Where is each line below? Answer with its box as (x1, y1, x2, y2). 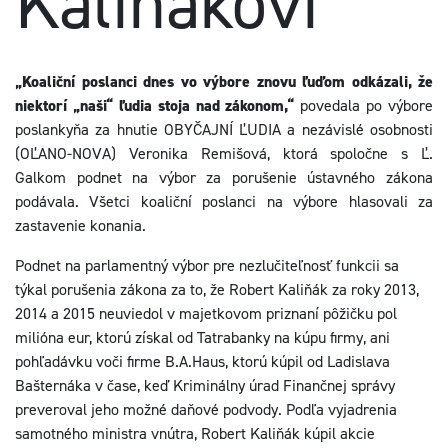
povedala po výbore (294, 95, 433, 116)
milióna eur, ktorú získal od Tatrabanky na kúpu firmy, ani (15, 327, 390, 348)
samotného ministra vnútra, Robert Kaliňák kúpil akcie (15, 423, 375, 444)
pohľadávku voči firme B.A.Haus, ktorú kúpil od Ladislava (15, 351, 390, 372)
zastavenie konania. (15, 215, 146, 236)
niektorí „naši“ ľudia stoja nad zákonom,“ (15, 95, 295, 116)
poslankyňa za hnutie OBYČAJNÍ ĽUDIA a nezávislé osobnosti (15, 119, 433, 140)
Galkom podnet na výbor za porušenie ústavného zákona (15, 167, 433, 188)
